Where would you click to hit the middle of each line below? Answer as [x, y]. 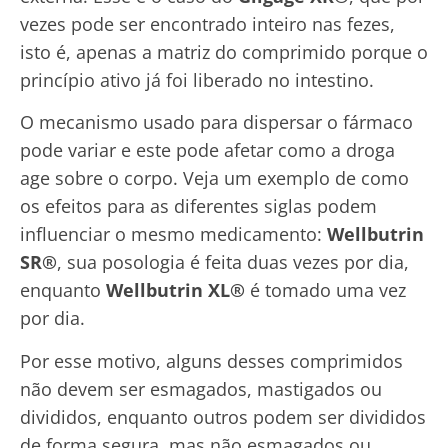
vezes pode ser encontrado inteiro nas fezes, [207, 23]
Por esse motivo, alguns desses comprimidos [211, 360]
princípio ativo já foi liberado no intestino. [197, 79]
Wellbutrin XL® [175, 290]
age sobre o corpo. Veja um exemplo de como [214, 178]
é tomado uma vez [325, 290]
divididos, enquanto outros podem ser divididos [223, 416]
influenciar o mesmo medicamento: [173, 234]
